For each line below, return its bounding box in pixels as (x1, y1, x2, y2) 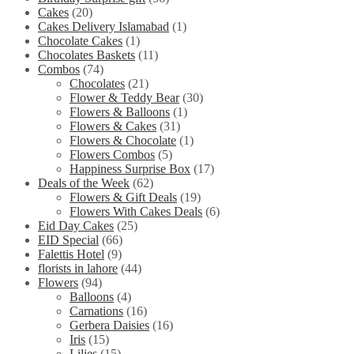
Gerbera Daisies (70, 318, 149, 333)
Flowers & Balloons (70, 105, 170, 119)
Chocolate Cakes (38, 34, 122, 48)
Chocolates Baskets (38, 48, 135, 62)
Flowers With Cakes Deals (70, 205, 202, 219)
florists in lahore (38, 262, 118, 276)
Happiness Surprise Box (70, 162, 190, 176)
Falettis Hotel (38, 247, 104, 262)
